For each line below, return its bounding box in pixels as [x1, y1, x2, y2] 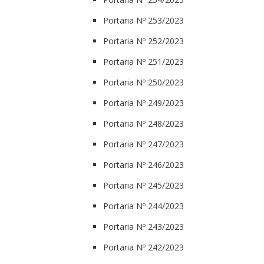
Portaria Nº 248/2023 [103, 117, 184, 129]
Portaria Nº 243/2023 [103, 220, 184, 232]
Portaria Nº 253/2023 [103, 14, 184, 26]
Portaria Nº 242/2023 [103, 241, 184, 253]
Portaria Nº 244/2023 [103, 200, 184, 212]
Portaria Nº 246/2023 [103, 159, 184, 170]
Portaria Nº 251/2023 [103, 55, 184, 67]
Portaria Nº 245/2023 [103, 179, 184, 191]
